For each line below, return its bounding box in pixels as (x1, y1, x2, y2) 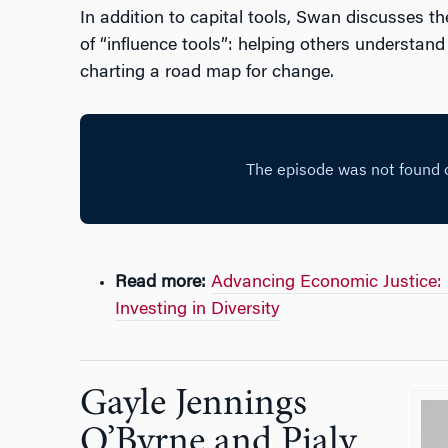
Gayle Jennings (79, 386, 307, 425)
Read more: (114, 273, 206, 292)
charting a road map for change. (79, 63, 334, 82)
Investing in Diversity (114, 300, 280, 319)
